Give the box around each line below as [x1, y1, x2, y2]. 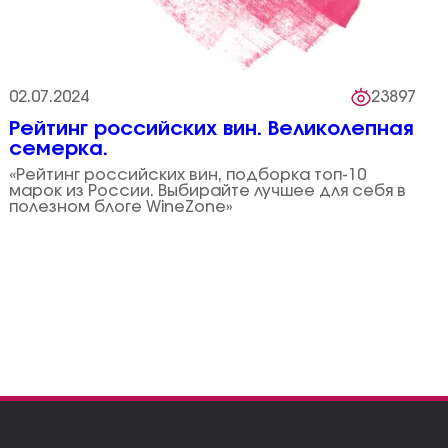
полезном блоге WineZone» [9, 199, 234, 215]
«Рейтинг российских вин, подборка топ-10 [9, 167, 367, 183]
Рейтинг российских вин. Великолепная [9, 119, 415, 139]
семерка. [9, 139, 109, 159]
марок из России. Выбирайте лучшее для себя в [9, 183, 407, 199]
